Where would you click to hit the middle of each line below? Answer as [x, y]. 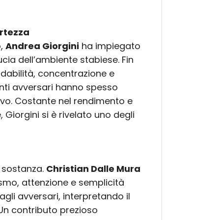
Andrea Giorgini [42, 46]
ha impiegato [110, 46]
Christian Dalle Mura [93, 169]
